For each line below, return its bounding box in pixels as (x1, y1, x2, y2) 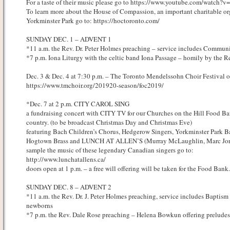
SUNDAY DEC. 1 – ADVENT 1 (26, 34, 111, 44)
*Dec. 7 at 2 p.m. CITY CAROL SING (26, 99, 129, 108)
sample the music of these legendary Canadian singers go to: (26, 145, 194, 155)
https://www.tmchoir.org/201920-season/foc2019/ (26, 81, 164, 90)
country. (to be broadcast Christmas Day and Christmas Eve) (26, 118, 192, 127)
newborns (26, 201, 53, 210)
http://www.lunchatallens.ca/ (26, 155, 106, 164)
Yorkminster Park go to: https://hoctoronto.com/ (26, 16, 160, 25)
